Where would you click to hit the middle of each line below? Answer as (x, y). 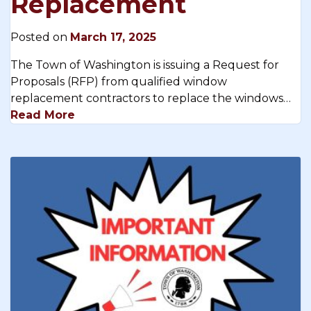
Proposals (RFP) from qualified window (119, 82)
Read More (43, 115)
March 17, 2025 (113, 37)
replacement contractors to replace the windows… (151, 99)
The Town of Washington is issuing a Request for (145, 65)
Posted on (40, 37)
